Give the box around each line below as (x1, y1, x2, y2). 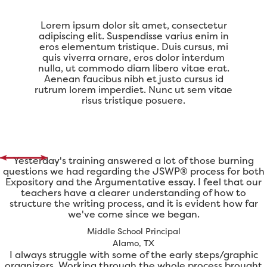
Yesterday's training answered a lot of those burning (13, 154, 254, 167)
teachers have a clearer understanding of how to (21, 186, 246, 200)
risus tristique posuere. (82, 94, 185, 107)
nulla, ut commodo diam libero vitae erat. (38, 61, 229, 75)
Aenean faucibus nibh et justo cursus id (44, 72, 223, 86)
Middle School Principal (86, 225, 181, 237)
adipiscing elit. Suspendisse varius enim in (38, 29, 229, 43)
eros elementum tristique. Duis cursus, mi (39, 40, 228, 54)
